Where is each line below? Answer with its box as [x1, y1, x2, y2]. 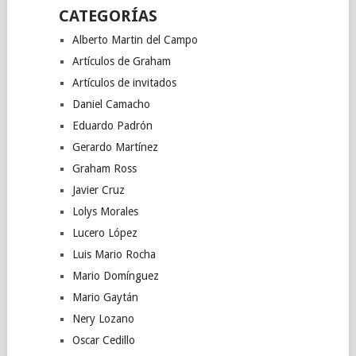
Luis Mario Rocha [72, 248, 156, 261]
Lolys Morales [72, 205, 138, 219]
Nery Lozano [72, 312, 134, 326]
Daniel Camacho [72, 98, 150, 111]
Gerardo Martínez [72, 141, 158, 154]
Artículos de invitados [72, 76, 176, 90]
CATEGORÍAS [58, 6, 157, 26]
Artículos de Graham [72, 55, 171, 68]
